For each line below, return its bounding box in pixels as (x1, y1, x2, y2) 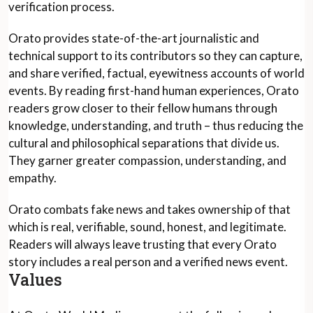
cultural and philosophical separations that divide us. (8, 136, 279, 150)
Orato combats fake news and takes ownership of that (8, 202, 291, 217)
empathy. (8, 170, 57, 185)
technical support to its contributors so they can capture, (8, 48, 303, 63)
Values (8, 269, 62, 290)
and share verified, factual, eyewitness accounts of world (8, 66, 305, 80)
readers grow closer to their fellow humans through (8, 101, 277, 115)
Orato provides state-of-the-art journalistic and (8, 31, 259, 45)
